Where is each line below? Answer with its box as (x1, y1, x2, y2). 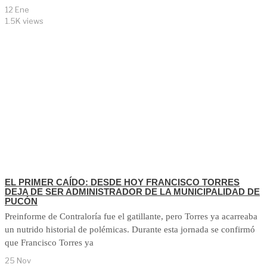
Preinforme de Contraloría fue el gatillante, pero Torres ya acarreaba (5, 212, 257, 222)
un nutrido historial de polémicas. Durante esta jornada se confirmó (5, 225, 255, 235)
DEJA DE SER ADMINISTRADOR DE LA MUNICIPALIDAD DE (5, 187, 260, 197)
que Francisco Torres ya (5, 238, 94, 248)
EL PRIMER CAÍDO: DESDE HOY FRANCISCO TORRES (5, 177, 240, 188)
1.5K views (5, 16, 44, 26)
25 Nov (5, 256, 31, 266)
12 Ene (5, 5, 29, 15)
